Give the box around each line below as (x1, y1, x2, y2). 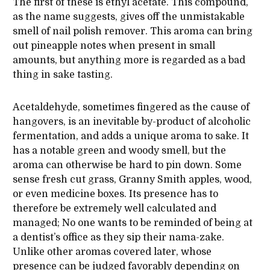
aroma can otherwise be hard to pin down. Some (12, 160, 242, 171)
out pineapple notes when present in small (12, 40, 215, 52)
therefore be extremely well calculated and (12, 203, 216, 215)
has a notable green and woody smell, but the (12, 145, 226, 157)
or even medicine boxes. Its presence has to (12, 189, 218, 200)
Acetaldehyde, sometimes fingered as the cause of (12, 102, 250, 113)
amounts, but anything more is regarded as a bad (12, 55, 245, 66)
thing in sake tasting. (12, 69, 113, 81)
